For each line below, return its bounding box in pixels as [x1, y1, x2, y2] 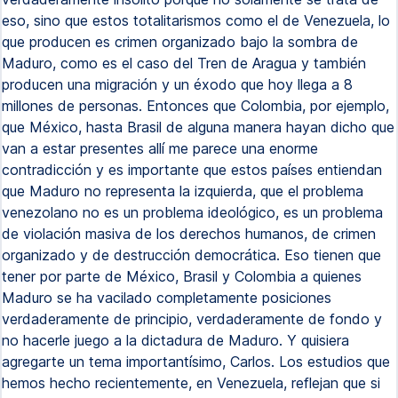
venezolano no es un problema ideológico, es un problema [2, 203, 383, 221]
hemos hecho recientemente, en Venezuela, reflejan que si [2, 374, 380, 392]
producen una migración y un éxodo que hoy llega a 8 [2, 76, 353, 93]
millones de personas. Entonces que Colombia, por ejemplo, [2, 97, 389, 115]
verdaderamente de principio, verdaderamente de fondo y [2, 310, 382, 328]
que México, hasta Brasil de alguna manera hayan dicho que [2, 118, 394, 136]
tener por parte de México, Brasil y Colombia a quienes [2, 267, 362, 285]
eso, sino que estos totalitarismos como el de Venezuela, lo [2, 12, 390, 29]
